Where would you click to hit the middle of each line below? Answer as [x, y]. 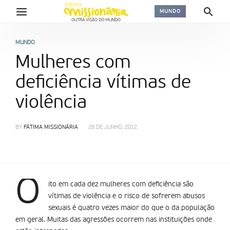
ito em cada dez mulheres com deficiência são [121, 184]
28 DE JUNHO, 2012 [113, 128]
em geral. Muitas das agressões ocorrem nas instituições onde [114, 220]
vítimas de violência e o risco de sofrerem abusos [127, 196]
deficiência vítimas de [103, 83]
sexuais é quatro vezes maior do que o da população [131, 208]
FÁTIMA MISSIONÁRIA [51, 128]
